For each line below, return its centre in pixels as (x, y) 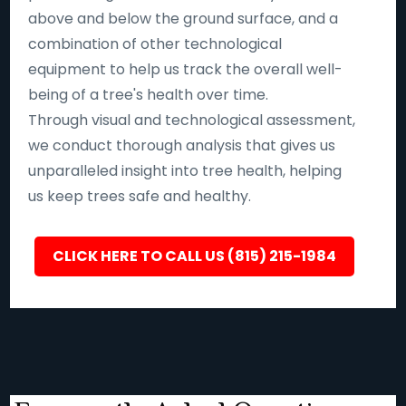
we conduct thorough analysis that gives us (182, 145)
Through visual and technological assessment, (192, 120)
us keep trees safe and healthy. (140, 196)
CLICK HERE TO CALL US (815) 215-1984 (194, 256)
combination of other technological (155, 43)
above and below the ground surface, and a (184, 18)
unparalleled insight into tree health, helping (185, 170)
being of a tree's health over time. (149, 94)
